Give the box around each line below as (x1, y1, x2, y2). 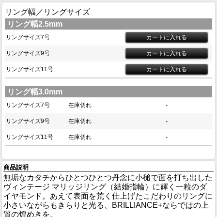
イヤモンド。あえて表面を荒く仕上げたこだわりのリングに (3, 192, 213, 201)
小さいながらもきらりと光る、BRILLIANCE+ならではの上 (3, 201, 209, 210)
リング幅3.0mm (7, 87, 62, 96)
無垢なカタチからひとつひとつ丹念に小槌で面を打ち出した (3, 173, 213, 182)
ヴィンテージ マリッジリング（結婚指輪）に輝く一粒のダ (3, 183, 207, 191)
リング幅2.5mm (7, 19, 62, 28)
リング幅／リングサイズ (5, 7, 90, 16)
